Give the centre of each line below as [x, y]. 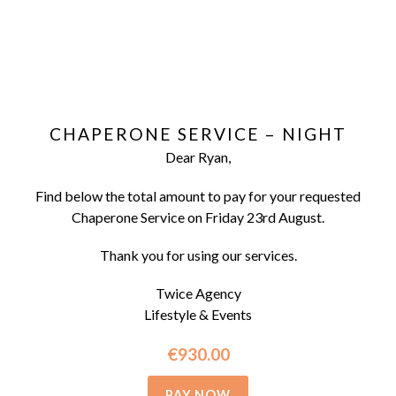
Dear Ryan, [198, 157]
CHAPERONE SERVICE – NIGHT [198, 134]
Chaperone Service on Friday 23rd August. [198, 217]
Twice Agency [198, 293]
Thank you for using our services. [198, 255]
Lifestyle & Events [198, 314]
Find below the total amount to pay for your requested [198, 195]
